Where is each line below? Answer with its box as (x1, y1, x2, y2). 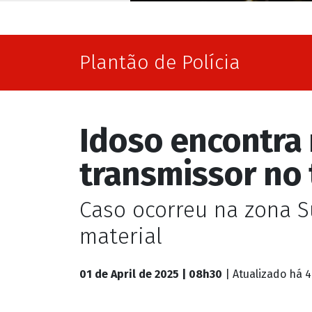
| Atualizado (225, 93, 289, 107)
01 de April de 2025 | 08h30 (79, 93, 222, 107)
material (79, 48, 162, 75)
